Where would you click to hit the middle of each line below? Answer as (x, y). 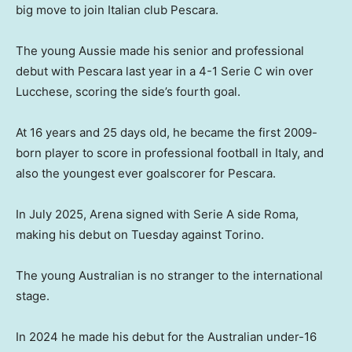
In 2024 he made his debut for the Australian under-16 (166, 337)
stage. (33, 296)
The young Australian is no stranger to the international (169, 276)
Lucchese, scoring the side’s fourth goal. (128, 92)
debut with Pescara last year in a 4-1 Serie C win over (165, 71)
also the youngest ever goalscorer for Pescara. (146, 174)
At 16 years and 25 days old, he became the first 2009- (167, 133)
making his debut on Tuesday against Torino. (140, 235)
